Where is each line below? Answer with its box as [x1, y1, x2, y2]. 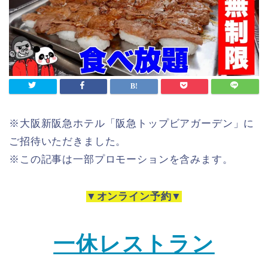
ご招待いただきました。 [9, 135, 127, 147]
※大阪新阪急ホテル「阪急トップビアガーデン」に [9, 117, 255, 129]
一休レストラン [53, 231, 215, 256]
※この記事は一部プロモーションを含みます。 [9, 153, 233, 165]
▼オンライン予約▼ [86, 190, 182, 202]
